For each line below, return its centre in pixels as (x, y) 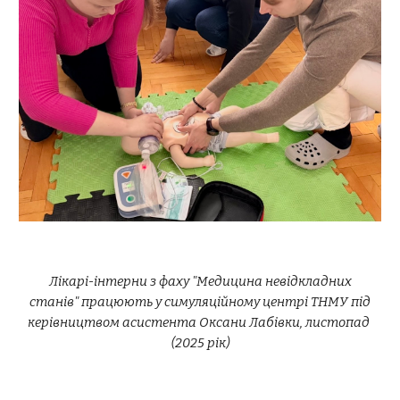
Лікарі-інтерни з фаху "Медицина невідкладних (200, 281)
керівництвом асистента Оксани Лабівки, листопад (200, 322)
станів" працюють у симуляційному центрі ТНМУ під (200, 302)
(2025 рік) (200, 343)
